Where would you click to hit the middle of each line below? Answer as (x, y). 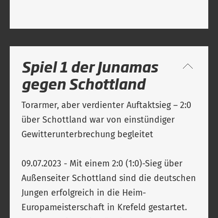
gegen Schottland (83, 83)
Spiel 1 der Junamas (90, 66)
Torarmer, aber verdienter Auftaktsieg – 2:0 (106, 105)
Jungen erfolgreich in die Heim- (84, 193)
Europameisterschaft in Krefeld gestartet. (104, 207)
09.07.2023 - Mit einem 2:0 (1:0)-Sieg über (102, 163)
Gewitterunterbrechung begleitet (90, 134)
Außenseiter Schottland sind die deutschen (109, 178)
